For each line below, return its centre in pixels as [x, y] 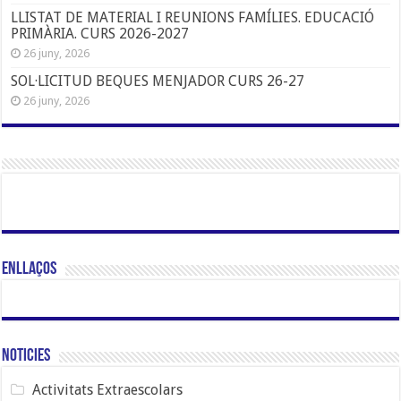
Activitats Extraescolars [107, 389]
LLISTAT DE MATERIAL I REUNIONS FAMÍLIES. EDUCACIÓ [193, 17]
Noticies [26, 356]
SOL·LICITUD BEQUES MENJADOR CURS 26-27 [160, 81]
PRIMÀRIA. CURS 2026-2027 [100, 33]
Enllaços [30, 269]
